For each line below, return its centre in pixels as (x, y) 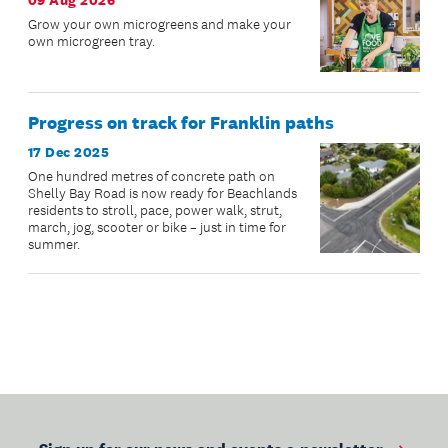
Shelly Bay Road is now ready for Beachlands (162, 194)
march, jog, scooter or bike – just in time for (157, 228)
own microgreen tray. (91, 42)
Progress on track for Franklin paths (181, 123)
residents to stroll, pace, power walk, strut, (155, 211)
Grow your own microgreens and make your (159, 25)
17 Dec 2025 (69, 152)
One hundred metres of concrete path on (151, 177)
